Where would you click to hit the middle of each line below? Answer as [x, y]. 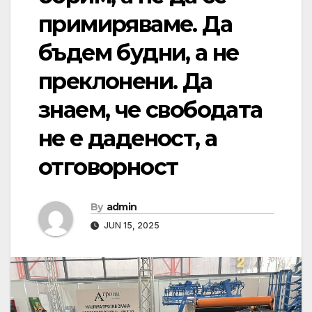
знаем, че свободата [150, 110]
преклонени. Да [125, 81]
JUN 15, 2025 [131, 226]
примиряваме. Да [135, 24]
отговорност [108, 167]
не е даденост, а [128, 139]
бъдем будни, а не [139, 53]
